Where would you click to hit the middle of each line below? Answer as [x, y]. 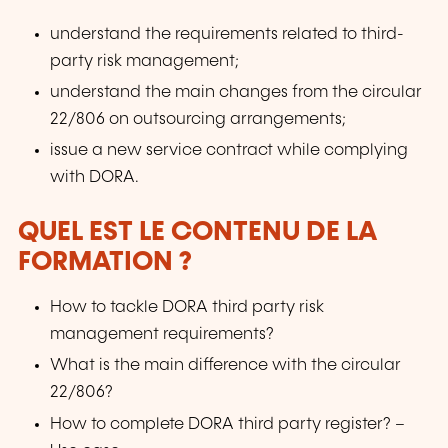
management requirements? [162, 335]
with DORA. [95, 178]
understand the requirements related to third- [227, 35]
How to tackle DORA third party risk [187, 308]
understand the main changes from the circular [236, 93]
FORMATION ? [105, 263]
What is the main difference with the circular [226, 366]
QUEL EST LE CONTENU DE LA [197, 233]
